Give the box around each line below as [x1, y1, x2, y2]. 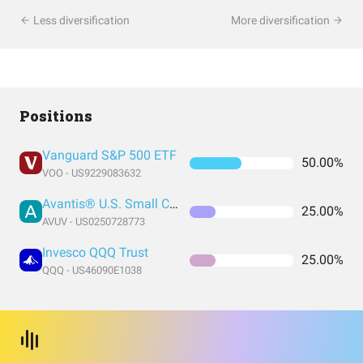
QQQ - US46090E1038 [42, 264, 142, 276]
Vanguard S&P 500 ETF [42, 147, 177, 163]
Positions [19, 106, 92, 126]
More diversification [231, 14, 332, 27]
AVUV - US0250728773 [42, 216, 145, 228]
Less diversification [31, 14, 130, 27]
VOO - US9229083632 [42, 167, 141, 179]
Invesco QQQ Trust [42, 245, 148, 260]
